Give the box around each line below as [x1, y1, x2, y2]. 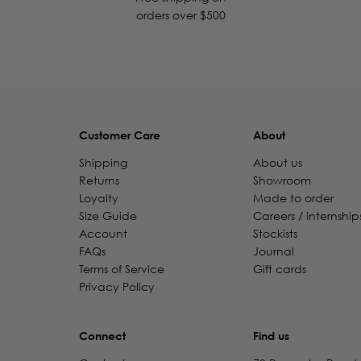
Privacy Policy [78, 280, 155, 294]
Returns [78, 173, 119, 188]
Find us [252, 329, 289, 343]
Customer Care [78, 128, 160, 143]
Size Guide [78, 209, 137, 223]
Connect [78, 329, 126, 343]
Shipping [78, 156, 127, 170]
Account [78, 226, 127, 241]
